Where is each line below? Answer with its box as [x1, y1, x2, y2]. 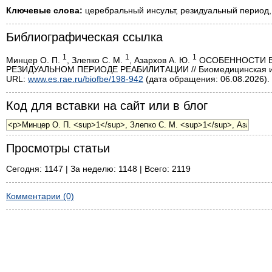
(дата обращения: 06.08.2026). [143, 74, 270, 84]
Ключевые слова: [6, 5, 83, 15]
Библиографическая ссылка [6, 30, 163, 44]
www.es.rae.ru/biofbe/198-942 [28, 74, 143, 84]
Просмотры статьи [6, 141, 110, 155]
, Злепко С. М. [67, 55, 125, 65]
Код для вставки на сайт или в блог [6, 99, 208, 113]
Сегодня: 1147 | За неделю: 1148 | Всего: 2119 [6, 164, 191, 174]
